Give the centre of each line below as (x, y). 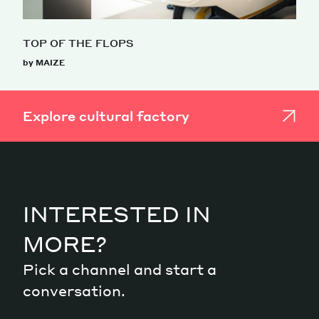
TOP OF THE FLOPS (78, 42)
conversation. (74, 290)
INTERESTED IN (117, 213)
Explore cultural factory (106, 115)
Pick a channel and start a (120, 269)
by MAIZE (44, 62)
